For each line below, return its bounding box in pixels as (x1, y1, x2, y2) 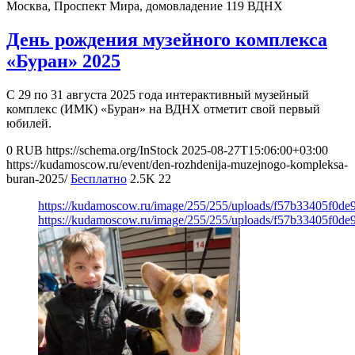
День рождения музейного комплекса (6, 29, 327, 51)
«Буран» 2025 (6, 51, 120, 72)
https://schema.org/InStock (46, 143, 178, 158)
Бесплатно (71, 172, 127, 186)
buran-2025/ (6, 172, 67, 186)
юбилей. (6, 116, 52, 131)
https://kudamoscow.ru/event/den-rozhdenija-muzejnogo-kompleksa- (6, 158, 348, 172)
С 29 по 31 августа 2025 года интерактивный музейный (6, 88, 309, 102)
